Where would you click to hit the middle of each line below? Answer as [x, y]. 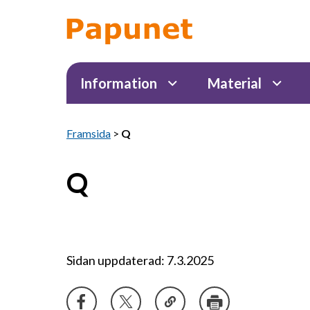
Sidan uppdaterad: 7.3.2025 [140, 260]
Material [235, 83]
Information [119, 83]
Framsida [89, 133]
